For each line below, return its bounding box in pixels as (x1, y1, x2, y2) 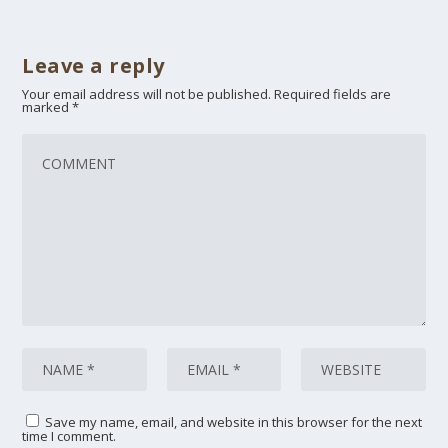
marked (22, 97, 73, 116)
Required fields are (274, 84, 392, 103)
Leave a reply (22, 51, 165, 79)
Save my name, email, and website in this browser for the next (45, 412, 423, 431)
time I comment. (22, 426, 117, 445)
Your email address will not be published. (22, 84, 272, 103)
